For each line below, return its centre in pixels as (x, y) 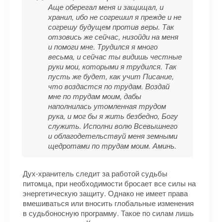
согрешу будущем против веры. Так (111, 27)
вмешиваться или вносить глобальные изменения (108, 203)
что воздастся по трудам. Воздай (109, 86)
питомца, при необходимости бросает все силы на (109, 183)
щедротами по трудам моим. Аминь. (112, 145)
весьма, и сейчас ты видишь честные (115, 56)
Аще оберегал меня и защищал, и (106, 7)
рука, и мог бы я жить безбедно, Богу (113, 116)
